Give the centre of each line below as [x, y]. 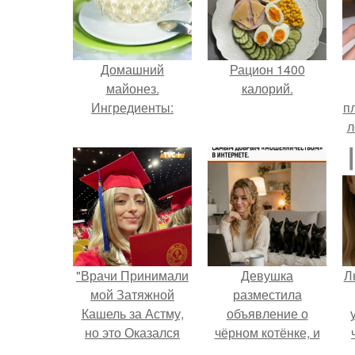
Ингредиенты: [132, 107]
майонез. [132, 88]
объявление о [267, 313]
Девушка [267, 275]
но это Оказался [132, 332]
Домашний [132, 69]
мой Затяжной [132, 294]
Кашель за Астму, [132, 313]
